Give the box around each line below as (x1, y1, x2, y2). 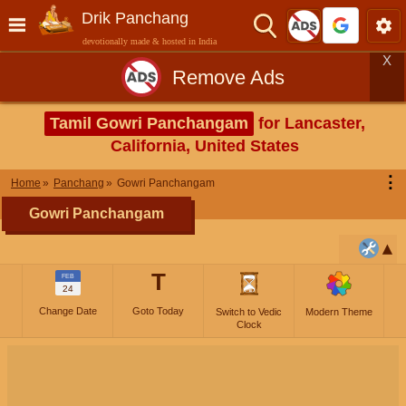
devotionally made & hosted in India (82, 36, 217, 46)
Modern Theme (305, 306, 372, 317)
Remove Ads (172, 65, 285, 89)
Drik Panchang (82, 9, 188, 27)
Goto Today (132, 305, 184, 316)
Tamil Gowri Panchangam (50, 114, 248, 132)
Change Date (38, 305, 97, 316)
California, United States (111, 137, 299, 155)
